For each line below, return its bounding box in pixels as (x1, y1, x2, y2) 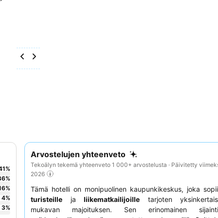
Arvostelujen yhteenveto (31, 149, 126, 159)
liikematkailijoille (84, 195, 140, 204)
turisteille (31, 195, 62, 204)
